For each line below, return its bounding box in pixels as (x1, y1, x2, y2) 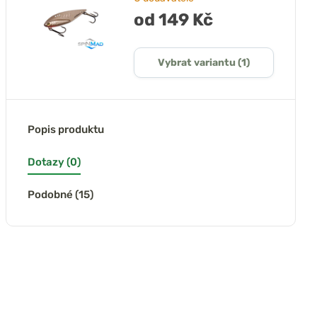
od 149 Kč (133, 10, 213, 30)
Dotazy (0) (27, 156, 81, 168)
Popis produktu (27, 123, 104, 136)
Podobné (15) (27, 188, 93, 201)
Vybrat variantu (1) (157, 57, 250, 69)
